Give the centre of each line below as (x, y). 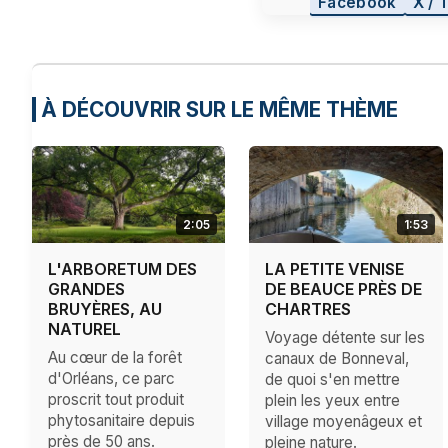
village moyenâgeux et (344, 422)
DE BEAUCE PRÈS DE (344, 289)
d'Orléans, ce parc (111, 379)
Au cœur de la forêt (115, 358)
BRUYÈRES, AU (105, 309)
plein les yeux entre (333, 401)
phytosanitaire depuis (121, 421)
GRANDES (86, 289)
